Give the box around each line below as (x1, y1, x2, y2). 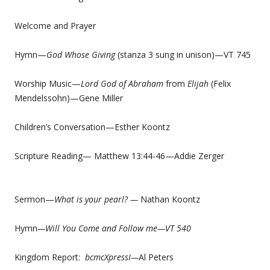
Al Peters (139, 251, 174, 263)
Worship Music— (14, 77, 81, 89)
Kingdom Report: (14, 251, 85, 263)
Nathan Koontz (138, 193, 200, 205)
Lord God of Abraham (81, 77, 166, 89)
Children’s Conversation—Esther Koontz (14, 121, 170, 133)
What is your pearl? (54, 193, 128, 205)
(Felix (211, 77, 231, 89)
